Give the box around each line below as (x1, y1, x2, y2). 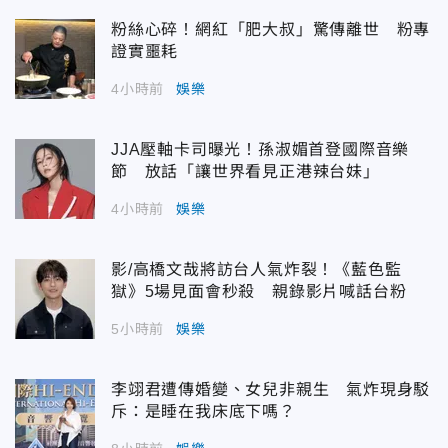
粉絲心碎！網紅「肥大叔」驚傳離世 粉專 (111, 21, 431, 39)
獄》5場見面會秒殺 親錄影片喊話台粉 (111, 283, 407, 301)
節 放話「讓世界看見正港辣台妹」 (111, 163, 380, 181)
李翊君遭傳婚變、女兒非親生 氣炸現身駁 (111, 381, 431, 399)
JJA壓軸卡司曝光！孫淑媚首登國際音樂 (111, 141, 410, 159)
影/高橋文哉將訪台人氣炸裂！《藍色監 (111, 261, 402, 279)
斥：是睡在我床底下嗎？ (111, 403, 296, 421)
